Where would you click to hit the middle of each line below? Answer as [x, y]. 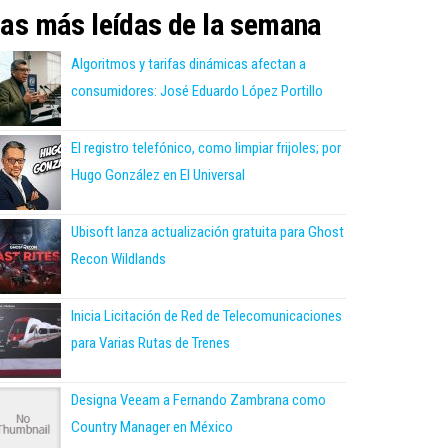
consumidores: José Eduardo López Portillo [197, 90]
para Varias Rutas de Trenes [150, 342]
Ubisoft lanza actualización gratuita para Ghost [207, 231]
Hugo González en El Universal [158, 174]
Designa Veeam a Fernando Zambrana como [198, 399]
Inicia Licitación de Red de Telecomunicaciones [206, 315]
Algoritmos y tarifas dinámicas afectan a [188, 63]
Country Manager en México [152, 426]
